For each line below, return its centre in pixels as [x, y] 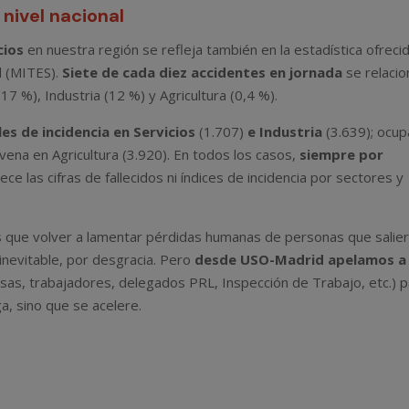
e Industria [285, 132]
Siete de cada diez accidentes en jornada [203, 73]
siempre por [342, 155]
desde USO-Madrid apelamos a [301, 260]
